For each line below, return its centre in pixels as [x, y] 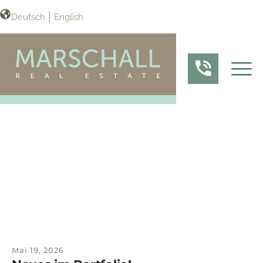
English [69, 17]
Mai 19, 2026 [38, 250]
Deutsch [28, 17]
